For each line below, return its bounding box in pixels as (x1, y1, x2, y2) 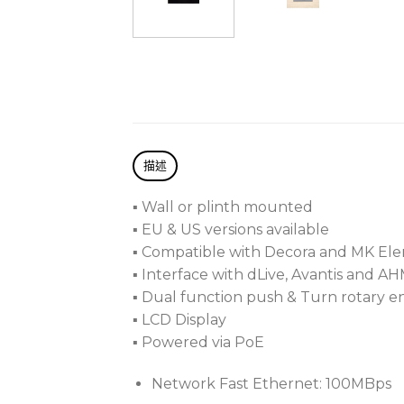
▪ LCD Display (133, 311, 226, 329)
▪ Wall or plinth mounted (133, 198, 313, 216)
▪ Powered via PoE (133, 334, 264, 352)
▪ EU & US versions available (133, 221, 329, 239)
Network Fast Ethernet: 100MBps (151, 375, 391, 393)
